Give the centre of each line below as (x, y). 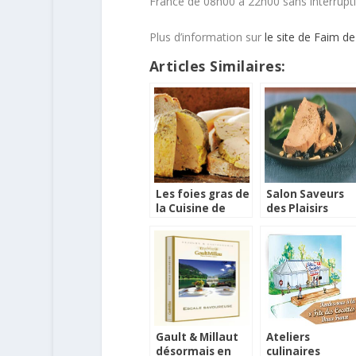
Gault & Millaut (197, 337)
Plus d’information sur (207, 37)
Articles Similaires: (217, 66)
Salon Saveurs (305, 194)
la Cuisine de (190, 209)
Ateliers (288, 337)
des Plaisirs (297, 209)
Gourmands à (303, 223)
